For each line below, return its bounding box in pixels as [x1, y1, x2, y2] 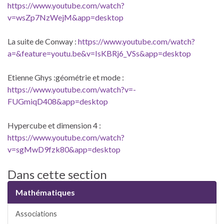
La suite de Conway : [7, 36, 78, 46]
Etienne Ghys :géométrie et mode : [7, 72, 124, 82]
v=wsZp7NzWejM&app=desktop [7, 12, 123, 22]
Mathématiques [15, 187, 75, 197]
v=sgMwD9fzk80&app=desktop [7, 144, 120, 154]
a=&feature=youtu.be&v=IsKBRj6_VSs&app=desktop [7, 48, 191, 58]
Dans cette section [7, 166, 107, 181]
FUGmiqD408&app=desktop [7, 96, 108, 106]
